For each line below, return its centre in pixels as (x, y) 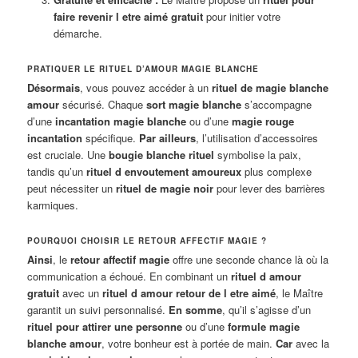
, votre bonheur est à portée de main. (189, 343)
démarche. (78, 33)
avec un (81, 292)
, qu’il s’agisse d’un (267, 309)
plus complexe (277, 171)
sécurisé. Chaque (103, 104)
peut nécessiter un (72, 188)
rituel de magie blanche (270, 87)
